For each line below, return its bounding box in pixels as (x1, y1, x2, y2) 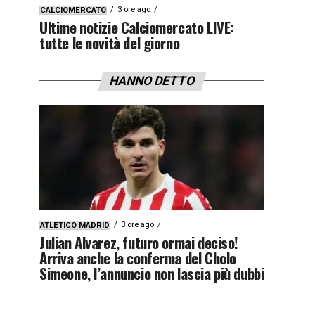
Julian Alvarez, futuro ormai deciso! (39, 231, 239, 253)
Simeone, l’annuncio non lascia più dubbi (39, 262, 264, 284)
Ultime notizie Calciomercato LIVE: (39, 15, 234, 38)
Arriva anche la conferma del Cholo (39, 246, 236, 269)
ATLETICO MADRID (40, 220, 110, 230)
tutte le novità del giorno (39, 31, 180, 53)
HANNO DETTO (107, 73, 197, 88)
